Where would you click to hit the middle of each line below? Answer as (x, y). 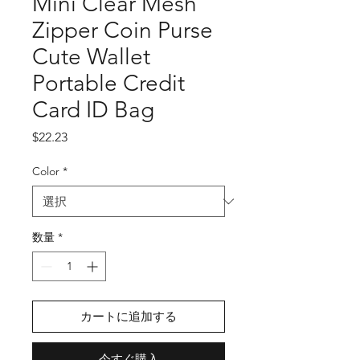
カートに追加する (129, 316)
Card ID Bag (93, 110)
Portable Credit (108, 83)
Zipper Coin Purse (123, 30)
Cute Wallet (91, 57)
